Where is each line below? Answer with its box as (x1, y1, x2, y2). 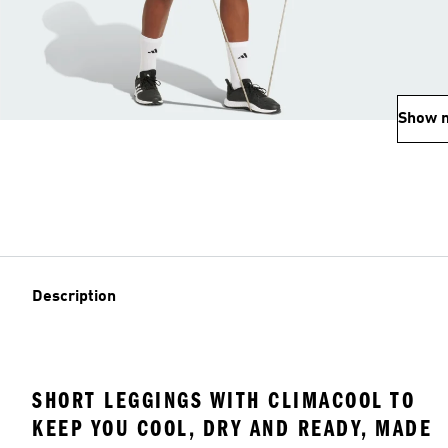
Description (32, 289, 116, 305)
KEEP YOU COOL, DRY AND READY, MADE (32, 414, 432, 442)
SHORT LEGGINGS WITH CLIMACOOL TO (32, 386, 415, 414)
